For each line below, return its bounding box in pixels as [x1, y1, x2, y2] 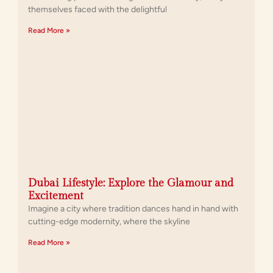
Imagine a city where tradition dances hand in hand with [28, 204, 238, 214]
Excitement [28, 190, 83, 203]
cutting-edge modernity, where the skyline [28, 216, 190, 227]
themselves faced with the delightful [28, 4, 167, 15]
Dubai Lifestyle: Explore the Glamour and [28, 177, 233, 190]
